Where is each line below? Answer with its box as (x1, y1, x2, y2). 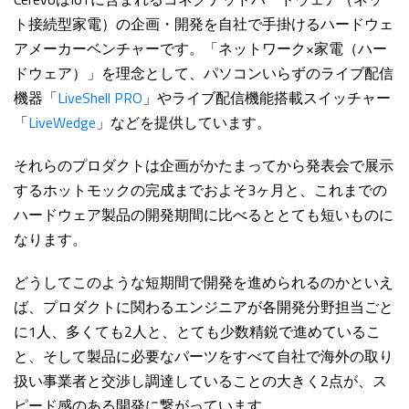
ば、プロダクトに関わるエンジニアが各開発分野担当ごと (14, 296, 393, 319)
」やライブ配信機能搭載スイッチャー (142, 87, 391, 110)
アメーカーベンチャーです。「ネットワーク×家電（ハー (14, 37, 387, 60)
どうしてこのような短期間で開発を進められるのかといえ (14, 271, 393, 294)
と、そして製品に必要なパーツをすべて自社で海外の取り (14, 345, 393, 368)
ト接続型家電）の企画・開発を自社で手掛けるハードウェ (14, 13, 393, 36)
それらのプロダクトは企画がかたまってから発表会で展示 (14, 154, 393, 177)
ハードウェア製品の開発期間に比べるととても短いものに (14, 204, 393, 226)
